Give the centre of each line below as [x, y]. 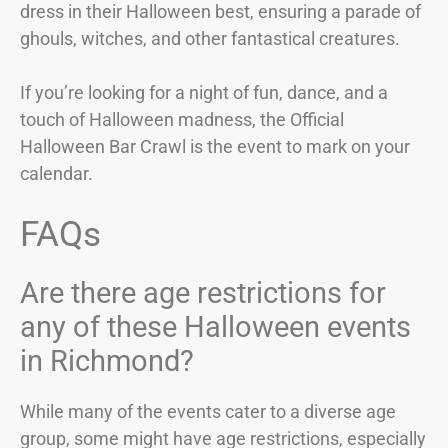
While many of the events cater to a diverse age [208, 411]
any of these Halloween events [215, 326]
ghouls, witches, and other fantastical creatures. [210, 38]
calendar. [56, 173]
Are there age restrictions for [203, 292]
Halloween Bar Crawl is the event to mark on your [215, 146]
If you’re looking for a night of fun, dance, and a [204, 92]
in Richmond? [107, 360]
